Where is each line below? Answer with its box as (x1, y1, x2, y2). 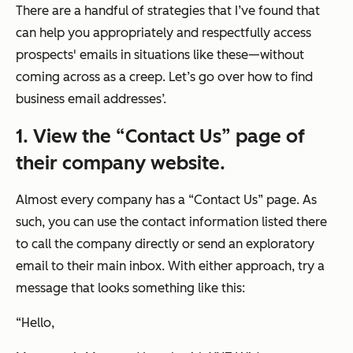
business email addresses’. (16, 91, 169, 107)
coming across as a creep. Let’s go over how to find (16, 69, 313, 85)
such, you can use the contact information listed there (16, 214, 327, 230)
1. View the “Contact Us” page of (16, 124, 305, 148)
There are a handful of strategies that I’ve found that (16, 3, 320, 19)
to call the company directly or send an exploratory (16, 236, 314, 252)
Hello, (21, 315, 54, 331)
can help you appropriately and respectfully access (16, 25, 311, 41)
